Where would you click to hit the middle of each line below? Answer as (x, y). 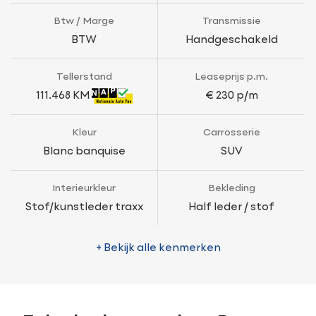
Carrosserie (231, 133)
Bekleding (231, 188)
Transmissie (231, 21)
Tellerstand (84, 77)
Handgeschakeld (231, 40)
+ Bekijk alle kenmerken (158, 248)
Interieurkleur (84, 188)
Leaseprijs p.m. (231, 77)
